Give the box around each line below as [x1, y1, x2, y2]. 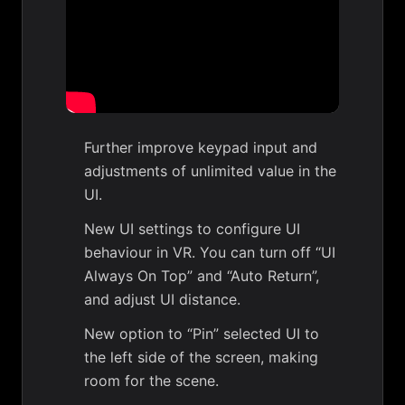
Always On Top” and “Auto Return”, [84, 267, 319, 286]
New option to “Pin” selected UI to [84, 325, 319, 344]
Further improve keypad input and [84, 138, 317, 157]
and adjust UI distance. [84, 290, 240, 309]
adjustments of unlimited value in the [84, 162, 336, 181]
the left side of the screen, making [84, 348, 318, 367]
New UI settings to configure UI [84, 220, 300, 239]
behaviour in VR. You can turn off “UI [84, 243, 335, 262]
